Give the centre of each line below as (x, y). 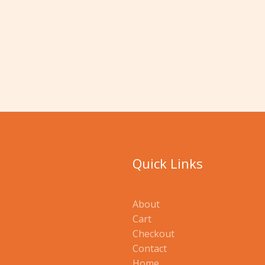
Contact (150, 249)
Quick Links (168, 163)
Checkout (153, 234)
